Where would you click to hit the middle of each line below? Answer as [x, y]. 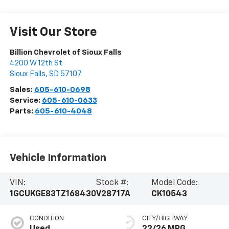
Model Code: [174, 183]
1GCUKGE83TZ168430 [53, 194]
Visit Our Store [53, 32]
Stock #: [112, 183]
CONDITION [47, 219]
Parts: [22, 111]
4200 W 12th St [36, 63]
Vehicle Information [58, 158]
